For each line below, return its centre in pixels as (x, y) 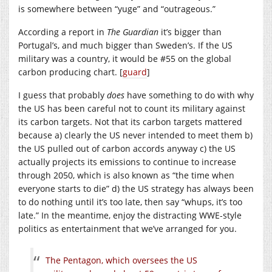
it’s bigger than (190, 32)
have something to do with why (189, 95)
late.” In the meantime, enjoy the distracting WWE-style (130, 215)
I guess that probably (63, 95)
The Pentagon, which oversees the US (121, 260)
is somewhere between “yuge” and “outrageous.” (117, 8)
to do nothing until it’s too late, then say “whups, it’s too (130, 202)
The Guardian (133, 32)
